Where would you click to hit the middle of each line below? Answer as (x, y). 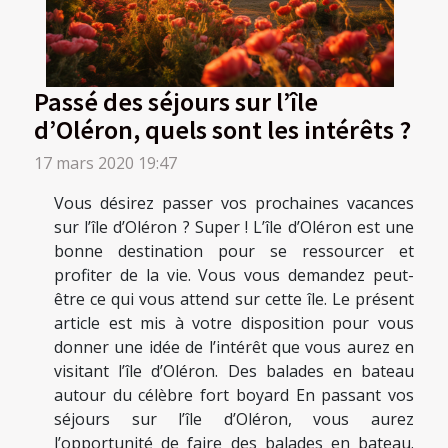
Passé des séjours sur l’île (176, 100)
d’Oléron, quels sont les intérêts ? (222, 128)
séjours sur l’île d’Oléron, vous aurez (234, 418)
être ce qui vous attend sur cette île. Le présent (234, 298)
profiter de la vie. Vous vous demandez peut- (234, 274)
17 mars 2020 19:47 (105, 162)
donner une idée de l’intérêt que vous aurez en (234, 346)
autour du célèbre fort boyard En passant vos (234, 394)
